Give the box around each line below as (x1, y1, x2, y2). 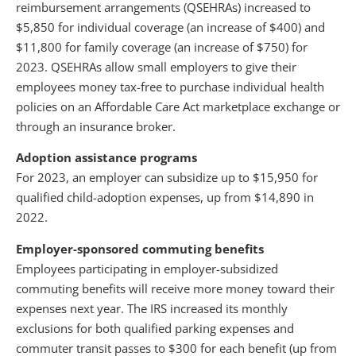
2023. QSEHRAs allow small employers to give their (16, 58, 296, 75)
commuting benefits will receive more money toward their (16, 280, 335, 296)
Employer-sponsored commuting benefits (16, 240, 264, 257)
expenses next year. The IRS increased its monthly (16, 300, 288, 316)
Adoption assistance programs (16, 149, 197, 166)
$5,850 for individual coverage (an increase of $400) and (16, 18, 325, 35)
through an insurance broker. (16, 118, 176, 134)
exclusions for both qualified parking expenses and (16, 319, 294, 336)
